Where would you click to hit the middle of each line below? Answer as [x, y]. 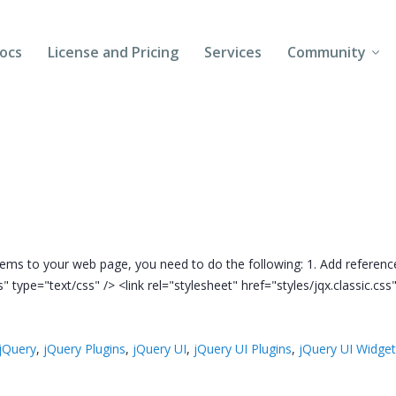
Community [327, 52]
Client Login [330, 234]
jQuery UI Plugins [243, 348]
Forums [315, 110]
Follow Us [321, 193]
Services [233, 52]
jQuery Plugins [85, 348]
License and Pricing [114, 52]
